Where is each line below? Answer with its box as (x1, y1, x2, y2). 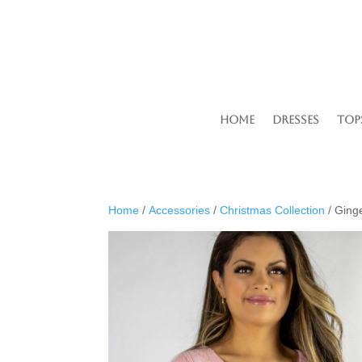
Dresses (272, 112, 319, 126)
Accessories (149, 203, 211, 217)
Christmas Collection (220, 203, 326, 217)
